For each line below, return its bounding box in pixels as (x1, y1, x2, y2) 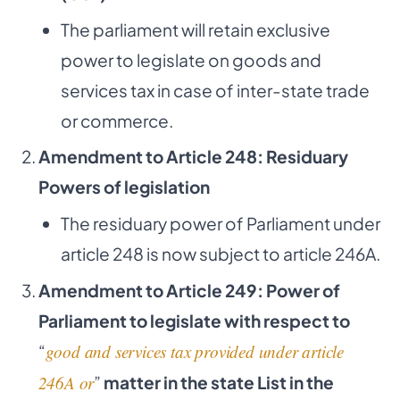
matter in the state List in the (104, 371, 335, 393)
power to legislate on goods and (61, 48, 321, 71)
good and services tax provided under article (45, 339, 345, 362)
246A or (37, 371, 95, 394)
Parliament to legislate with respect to (37, 309, 350, 331)
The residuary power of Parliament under (61, 212, 380, 235)
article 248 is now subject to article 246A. (61, 243, 380, 265)
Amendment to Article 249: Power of (37, 279, 340, 301)
